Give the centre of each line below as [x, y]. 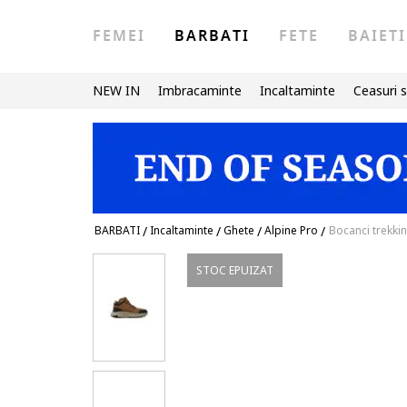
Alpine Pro [291, 230]
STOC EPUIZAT [235, 270]
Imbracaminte [200, 90]
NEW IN [116, 90]
